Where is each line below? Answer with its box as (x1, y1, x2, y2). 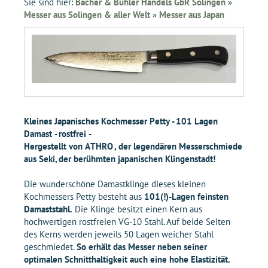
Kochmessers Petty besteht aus (24, 191, 144, 203)
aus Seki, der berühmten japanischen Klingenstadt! (24, 153, 215, 165)
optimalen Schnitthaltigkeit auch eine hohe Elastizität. (24, 254, 230, 266)
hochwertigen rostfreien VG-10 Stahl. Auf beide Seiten (24, 216, 230, 228)
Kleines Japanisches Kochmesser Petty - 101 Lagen (24, 115, 218, 127)
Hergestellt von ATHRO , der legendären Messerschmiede (24, 141, 242, 153)
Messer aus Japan (159, 9, 224, 20)
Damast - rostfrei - (24, 128, 92, 140)
